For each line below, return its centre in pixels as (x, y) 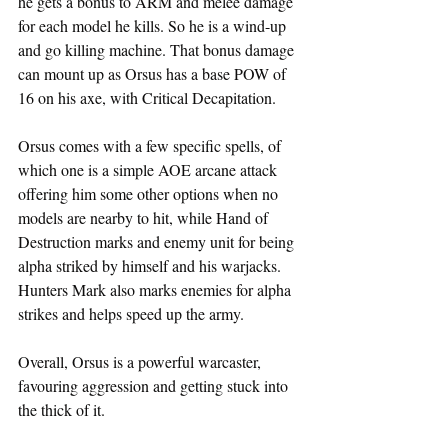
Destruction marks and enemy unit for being (158, 241)
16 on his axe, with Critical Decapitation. (147, 97)
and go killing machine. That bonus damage (158, 49)
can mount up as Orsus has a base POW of (154, 73)
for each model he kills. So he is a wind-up (154, 25)
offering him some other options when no (150, 193)
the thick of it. (61, 409)
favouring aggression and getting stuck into (155, 385)
